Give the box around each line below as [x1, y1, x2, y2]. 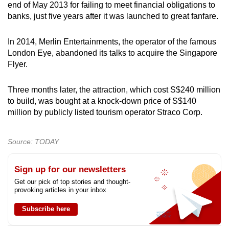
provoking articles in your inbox [14, 186, 106, 194]
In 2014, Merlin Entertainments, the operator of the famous [8, 37, 216, 46]
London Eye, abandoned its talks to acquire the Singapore [8, 48, 217, 57]
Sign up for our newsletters [14, 164, 126, 174]
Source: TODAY [8, 137, 59, 146]
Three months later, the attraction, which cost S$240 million [8, 85, 220, 94]
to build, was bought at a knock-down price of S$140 [8, 96, 196, 105]
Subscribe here [22, 204, 70, 213]
